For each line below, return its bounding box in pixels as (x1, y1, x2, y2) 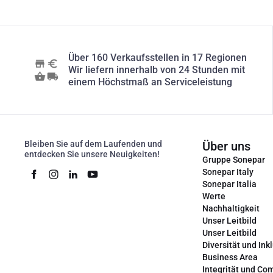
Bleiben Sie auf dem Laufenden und (24, 139, 162, 149)
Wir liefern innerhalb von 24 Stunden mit (68, 64, 245, 76)
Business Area (202, 252, 258, 262)
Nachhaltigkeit (202, 204, 260, 213)
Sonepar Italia (202, 179, 257, 189)
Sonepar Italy (202, 167, 253, 177)
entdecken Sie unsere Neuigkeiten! (24, 149, 160, 159)
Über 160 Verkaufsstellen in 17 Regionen (68, 52, 247, 63)
